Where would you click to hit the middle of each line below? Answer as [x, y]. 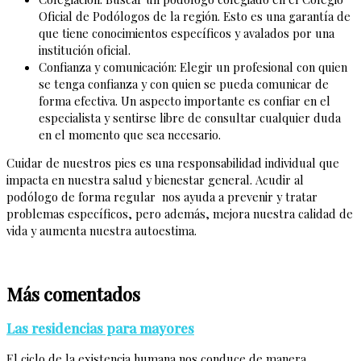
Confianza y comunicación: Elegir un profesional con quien [193, 66]
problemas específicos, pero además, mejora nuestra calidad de [180, 214]
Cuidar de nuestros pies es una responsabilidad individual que [173, 163]
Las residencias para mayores [100, 328]
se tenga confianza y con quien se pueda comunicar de [184, 83]
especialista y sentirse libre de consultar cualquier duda [190, 117]
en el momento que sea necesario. [131, 134]
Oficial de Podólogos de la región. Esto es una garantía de [195, 16]
